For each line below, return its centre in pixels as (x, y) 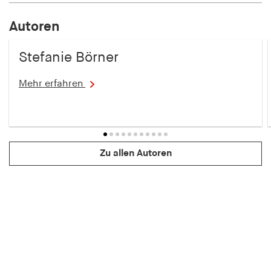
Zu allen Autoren (135, 154)
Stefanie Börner (69, 58)
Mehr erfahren (52, 84)
